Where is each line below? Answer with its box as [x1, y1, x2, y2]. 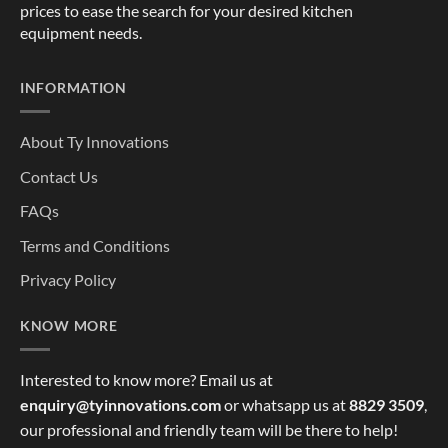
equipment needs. [20, 22, 142, 42]
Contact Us [20, 166, 98, 186]
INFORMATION [20, 79, 127, 97]
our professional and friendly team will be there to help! [20, 419, 398, 439]
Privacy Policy [20, 270, 116, 290]
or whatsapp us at [221, 394, 349, 414]
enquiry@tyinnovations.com [20, 394, 221, 414]
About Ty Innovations [20, 131, 169, 151]
